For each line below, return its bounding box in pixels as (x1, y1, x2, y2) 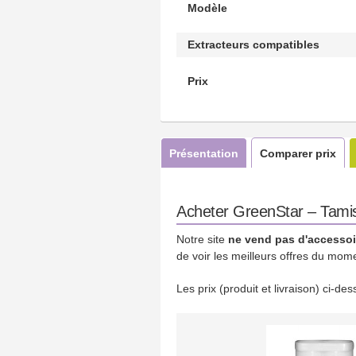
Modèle (187, 2, 227, 15)
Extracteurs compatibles (187, 38, 319, 52)
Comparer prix (260, 147, 336, 161)
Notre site (176, 233, 228, 246)
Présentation (169, 147, 238, 161)
